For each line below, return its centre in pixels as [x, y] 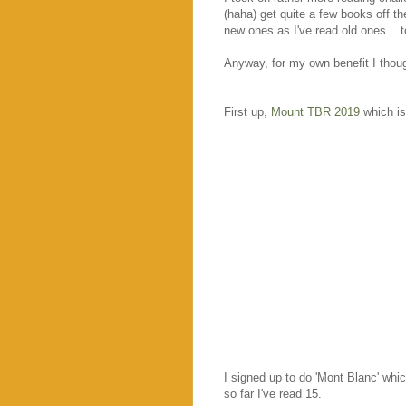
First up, [247, 111]
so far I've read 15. [273, 393]
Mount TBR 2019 [315, 111]
